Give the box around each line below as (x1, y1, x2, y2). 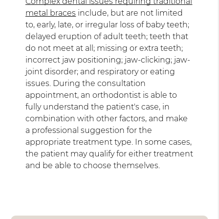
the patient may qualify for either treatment (25, 149, 194, 158)
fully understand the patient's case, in (25, 102, 170, 111)
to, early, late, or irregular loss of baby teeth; (25, 20, 190, 29)
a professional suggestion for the (25, 125, 153, 135)
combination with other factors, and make (25, 113, 188, 123)
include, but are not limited (76, 8, 183, 18)
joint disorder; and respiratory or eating (25, 66, 175, 76)
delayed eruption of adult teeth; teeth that (25, 31, 189, 41)
